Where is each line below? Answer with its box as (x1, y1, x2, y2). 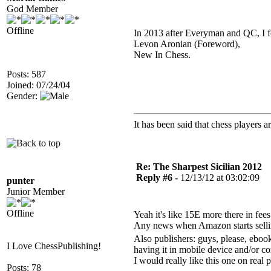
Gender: (7, 91, 40, 101)
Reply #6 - (136, 172, 180, 183)
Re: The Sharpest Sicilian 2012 (136, 162, 262, 172)
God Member (7, 4, 58, 14)
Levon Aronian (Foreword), (134, 39, 243, 49)
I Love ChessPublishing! (7, 241, 101, 251)
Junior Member (7, 186, 65, 197)
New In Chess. (134, 50, 198, 60)
